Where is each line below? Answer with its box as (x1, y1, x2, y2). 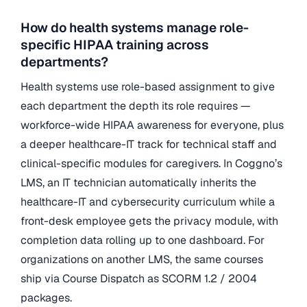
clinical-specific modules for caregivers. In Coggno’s (21, 156, 282, 171)
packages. (21, 290, 72, 305)
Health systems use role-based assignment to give (21, 79, 275, 94)
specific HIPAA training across (21, 36, 209, 54)
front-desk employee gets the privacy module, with (21, 213, 278, 228)
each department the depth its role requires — (21, 98, 251, 113)
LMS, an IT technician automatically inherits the (21, 175, 256, 190)
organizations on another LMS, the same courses (21, 251, 263, 267)
